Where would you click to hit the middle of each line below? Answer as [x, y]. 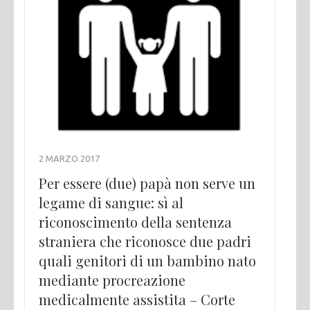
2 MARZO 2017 [69, 158]
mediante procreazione [112, 280]
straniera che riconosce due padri [145, 241]
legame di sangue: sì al [111, 202]
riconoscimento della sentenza [135, 221]
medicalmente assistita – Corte [137, 299]
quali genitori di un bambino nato [147, 260]
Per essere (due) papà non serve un [147, 183]
